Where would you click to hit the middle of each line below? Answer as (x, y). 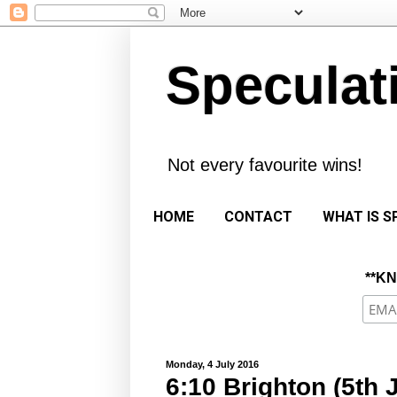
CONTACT (258, 217)
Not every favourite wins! (265, 164)
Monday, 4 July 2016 (212, 364)
